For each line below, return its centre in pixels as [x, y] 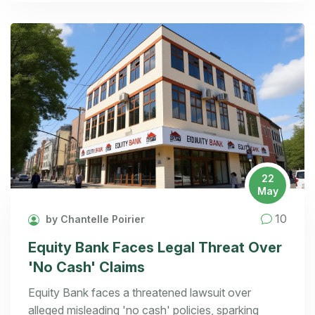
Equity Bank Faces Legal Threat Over [155, 247]
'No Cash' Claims [86, 267]
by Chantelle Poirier [94, 219]
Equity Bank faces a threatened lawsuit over [140, 292]
